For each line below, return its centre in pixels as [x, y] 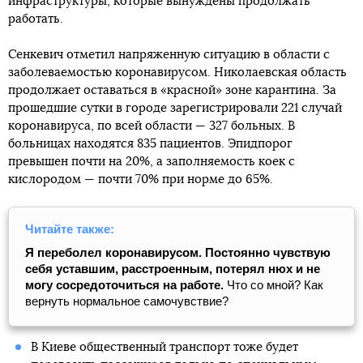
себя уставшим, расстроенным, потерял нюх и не [173, 268]
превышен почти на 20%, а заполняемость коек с [152, 161]
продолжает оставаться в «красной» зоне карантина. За [172, 90]
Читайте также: [70, 228]
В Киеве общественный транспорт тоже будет [164, 347]
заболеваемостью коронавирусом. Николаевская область [177, 72]
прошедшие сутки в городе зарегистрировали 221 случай [175, 108]
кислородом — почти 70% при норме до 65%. [141, 179]
